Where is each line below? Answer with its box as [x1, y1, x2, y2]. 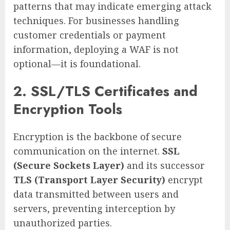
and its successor [124, 159, 205, 172]
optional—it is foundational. [13, 57, 141, 70]
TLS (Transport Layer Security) [13, 174, 165, 186]
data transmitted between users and [13, 188, 179, 201]
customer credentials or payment [13, 28, 166, 41]
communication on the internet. [13, 145, 162, 158]
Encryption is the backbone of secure [13, 130, 182, 143]
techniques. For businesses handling [13, 14, 179, 27]
